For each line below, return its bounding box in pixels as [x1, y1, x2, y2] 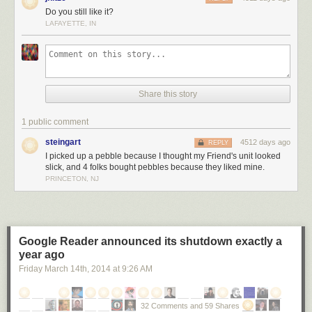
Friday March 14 [19, 264, 80, 274]
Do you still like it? [45, 7, 114, 17]
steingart [45, 137, 81, 147]
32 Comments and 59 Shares [141, 302, 240, 310]
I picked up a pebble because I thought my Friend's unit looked [45, 151, 281, 161]
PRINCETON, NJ [45, 175, 99, 182]
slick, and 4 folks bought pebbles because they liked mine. [45, 162, 265, 172]
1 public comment [22, 117, 88, 127]
